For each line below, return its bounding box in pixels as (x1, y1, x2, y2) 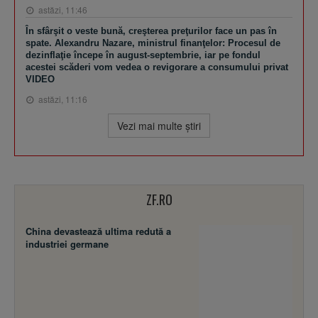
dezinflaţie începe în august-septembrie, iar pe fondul (26, 49, 261, 60)
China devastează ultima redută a (26, 224, 171, 238)
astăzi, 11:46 (36, 3, 87, 16)
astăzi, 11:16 (36, 92, 87, 105)
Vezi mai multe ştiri (117, 118, 201, 133)
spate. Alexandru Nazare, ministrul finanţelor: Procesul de (26, 37, 280, 48)
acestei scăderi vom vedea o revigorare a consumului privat (26, 61, 288, 72)
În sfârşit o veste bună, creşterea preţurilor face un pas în (26, 25, 277, 36)
